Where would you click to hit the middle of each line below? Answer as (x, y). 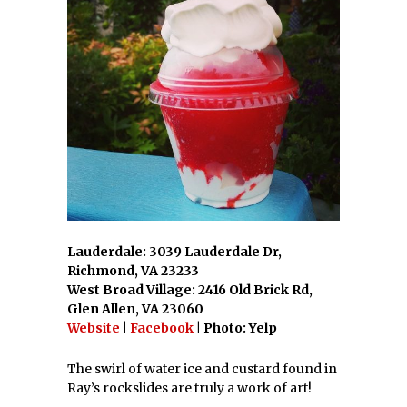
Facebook (162, 328)
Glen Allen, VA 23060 (135, 309)
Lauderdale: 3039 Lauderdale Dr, (174, 252)
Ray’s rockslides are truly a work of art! (189, 388)
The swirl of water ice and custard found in (202, 369)
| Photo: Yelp (235, 328)
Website (94, 328)
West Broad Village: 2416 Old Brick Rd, (190, 290)
